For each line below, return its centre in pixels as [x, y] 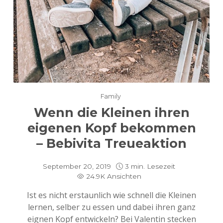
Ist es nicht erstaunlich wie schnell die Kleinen [111, 195]
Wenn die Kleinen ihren [111, 112]
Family [111, 96]
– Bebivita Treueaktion [111, 143]
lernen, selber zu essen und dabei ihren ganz [111, 207]
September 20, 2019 [77, 166]
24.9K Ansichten [113, 176]
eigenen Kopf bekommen [111, 128]
